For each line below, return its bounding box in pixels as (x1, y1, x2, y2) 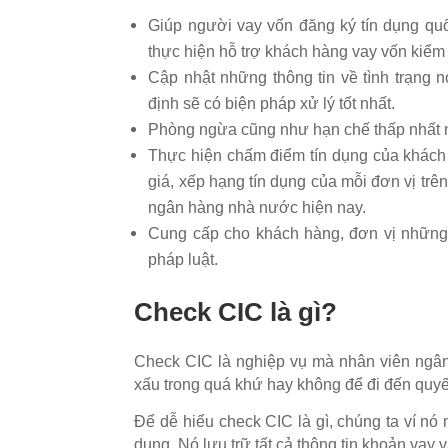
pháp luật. (148, 250, 219, 268)
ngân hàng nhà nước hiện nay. (148, 198, 367, 216)
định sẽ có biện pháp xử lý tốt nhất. (148, 94, 400, 112)
